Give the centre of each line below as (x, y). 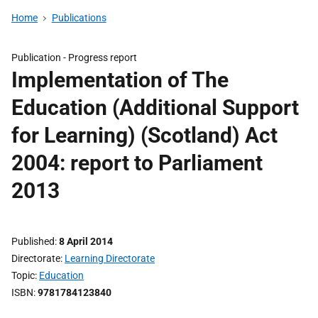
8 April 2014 (86, 241)
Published (33, 241)
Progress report (103, 57)
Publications (79, 18)
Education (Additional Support (155, 108)
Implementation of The (120, 80)
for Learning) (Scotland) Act (144, 135)
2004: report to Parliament (137, 163)
